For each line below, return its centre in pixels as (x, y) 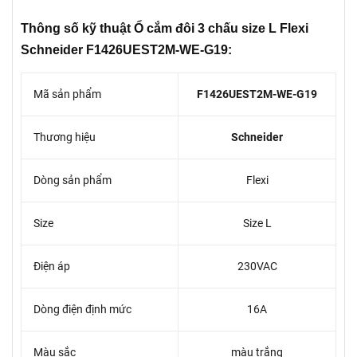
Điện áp (52, 266)
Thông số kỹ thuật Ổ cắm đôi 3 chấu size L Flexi (165, 28)
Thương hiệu (65, 137)
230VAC (257, 266)
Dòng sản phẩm (73, 180)
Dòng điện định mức (82, 309)
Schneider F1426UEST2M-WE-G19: (126, 50)
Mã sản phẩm (67, 94)
